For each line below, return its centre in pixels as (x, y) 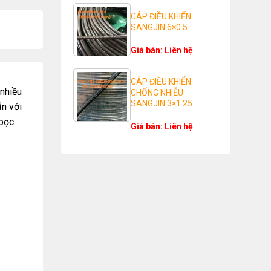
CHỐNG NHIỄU (157, 92)
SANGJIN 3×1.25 (161, 103)
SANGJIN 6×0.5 (159, 27)
